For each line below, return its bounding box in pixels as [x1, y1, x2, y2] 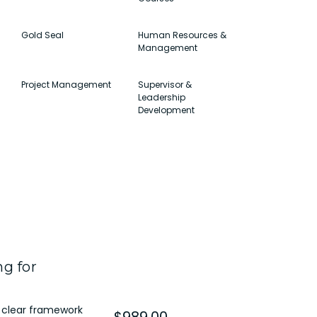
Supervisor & [138, 78, 192, 91]
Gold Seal [21, 28, 64, 41]
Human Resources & [138, 28, 227, 41]
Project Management [21, 78, 111, 91]
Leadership [138, 91, 186, 103]
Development [138, 103, 195, 116]
